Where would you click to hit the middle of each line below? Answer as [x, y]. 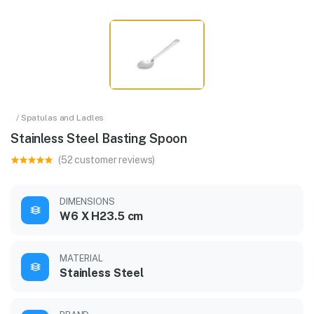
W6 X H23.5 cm [102, 217]
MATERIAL [81, 259]
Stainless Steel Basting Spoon [99, 139]
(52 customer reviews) [107, 160]
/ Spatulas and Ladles [60, 118]
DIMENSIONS [87, 202]
